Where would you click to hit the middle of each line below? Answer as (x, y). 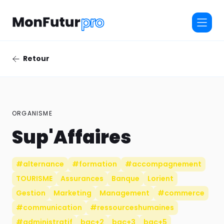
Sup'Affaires (71, 137)
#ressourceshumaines (132, 208)
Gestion (31, 193)
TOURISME (34, 179)
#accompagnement (163, 164)
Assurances (82, 179)
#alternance (40, 164)
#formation (94, 164)
